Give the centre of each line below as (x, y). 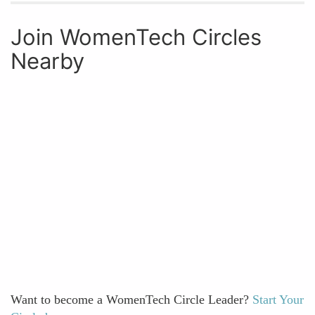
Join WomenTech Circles (136, 37)
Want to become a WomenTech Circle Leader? (131, 300)
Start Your (278, 300)
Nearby (47, 61)
